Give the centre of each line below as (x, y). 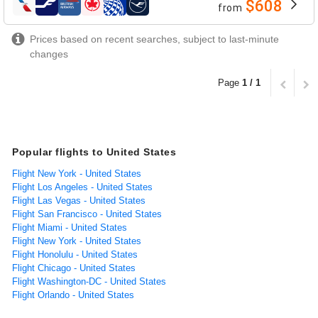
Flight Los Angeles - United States (82, 187)
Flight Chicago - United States (74, 268)
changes (49, 54)
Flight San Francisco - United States (87, 214)
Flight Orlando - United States (73, 295)
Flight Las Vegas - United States (79, 200)
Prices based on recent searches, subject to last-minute (154, 39)
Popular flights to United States (94, 152)
